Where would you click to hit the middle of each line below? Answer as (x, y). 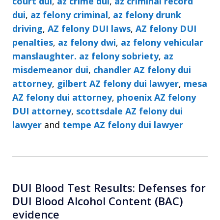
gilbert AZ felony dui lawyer (118, 83)
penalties (33, 42)
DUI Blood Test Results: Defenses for (109, 187)
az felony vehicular (162, 42)
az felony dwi (87, 42)
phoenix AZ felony (156, 97)
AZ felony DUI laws (89, 28)
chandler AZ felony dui (142, 69)
